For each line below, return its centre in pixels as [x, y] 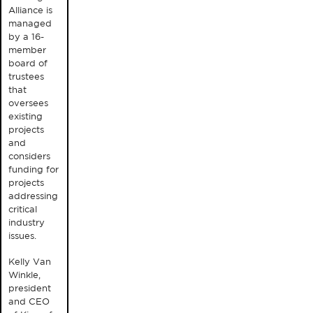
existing [26, 117]
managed [30, 24]
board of [28, 64]
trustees [26, 77]
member [27, 50]
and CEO [29, 301]
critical [23, 210]
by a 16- [26, 37]
